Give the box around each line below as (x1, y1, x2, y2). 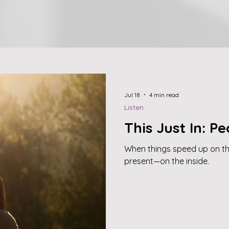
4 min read (149, 90, 179, 99)
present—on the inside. (124, 156, 209, 166)
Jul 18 (124, 90, 140, 99)
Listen (124, 103, 144, 112)
